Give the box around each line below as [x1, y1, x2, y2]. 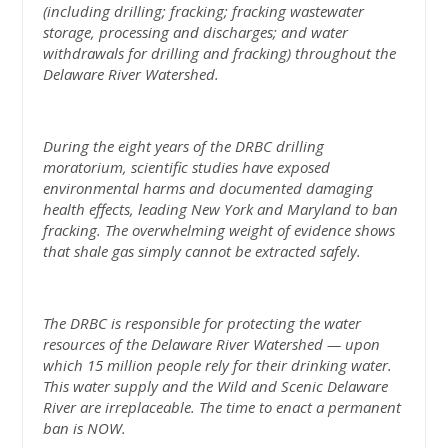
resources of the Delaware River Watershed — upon [43, 333, 381, 354]
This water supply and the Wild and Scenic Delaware [43, 375, 389, 396]
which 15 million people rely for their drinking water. [43, 354, 393, 375]
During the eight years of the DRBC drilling [43, 135, 325, 156]
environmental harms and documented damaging [43, 177, 374, 198]
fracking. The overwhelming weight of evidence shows [43, 219, 396, 240]
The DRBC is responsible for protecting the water [43, 312, 362, 333]
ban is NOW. [43, 417, 127, 438]
